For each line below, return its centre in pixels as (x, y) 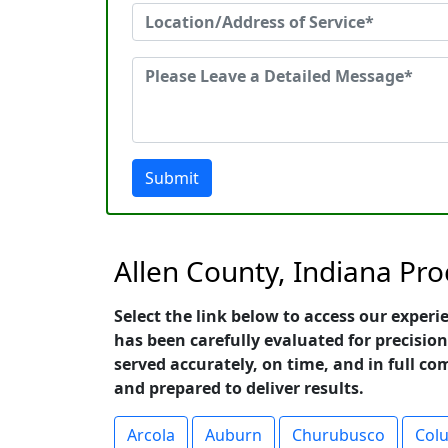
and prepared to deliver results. (239, 388)
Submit (172, 178)
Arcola (151, 435)
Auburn (233, 435)
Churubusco (338, 435)
